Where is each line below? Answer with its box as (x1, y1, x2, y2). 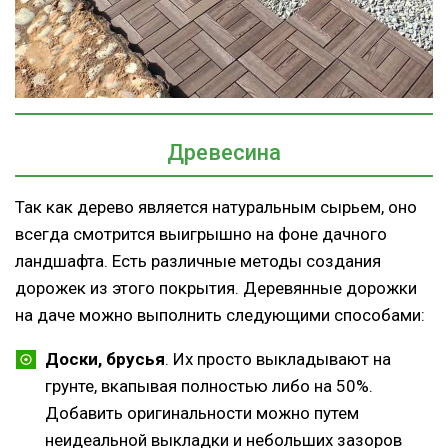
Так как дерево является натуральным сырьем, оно (15, 197, 417, 218)
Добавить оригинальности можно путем (45, 403, 359, 424)
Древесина (167, 140, 281, 166)
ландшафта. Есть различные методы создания (15, 251, 381, 272)
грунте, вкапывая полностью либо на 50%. (45, 376, 373, 397)
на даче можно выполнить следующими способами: (15, 305, 425, 326)
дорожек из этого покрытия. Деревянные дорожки (15, 278, 417, 299)
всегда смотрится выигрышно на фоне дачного (15, 224, 387, 245)
